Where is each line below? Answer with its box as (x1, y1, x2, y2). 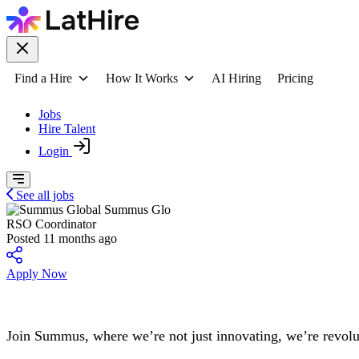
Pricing (277, 71, 313, 85)
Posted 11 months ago (6, 232, 117, 245)
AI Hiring (212, 71, 261, 85)
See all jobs (16, 188, 74, 202)
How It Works (106, 71, 178, 85)
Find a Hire (14, 71, 72, 85)
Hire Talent (38, 122, 95, 135)
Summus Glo (104, 203, 171, 216)
